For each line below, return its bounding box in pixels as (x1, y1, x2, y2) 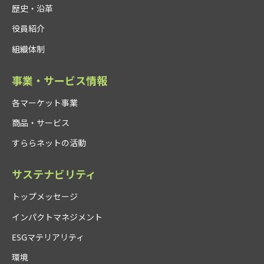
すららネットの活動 (12, 137, 86, 149)
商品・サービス (12, 117, 70, 128)
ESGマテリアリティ (12, 231, 84, 243)
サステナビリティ (12, 167, 96, 182)
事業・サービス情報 (12, 73, 107, 88)
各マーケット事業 (12, 97, 78, 108)
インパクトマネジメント (12, 211, 103, 223)
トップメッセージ (12, 191, 78, 203)
